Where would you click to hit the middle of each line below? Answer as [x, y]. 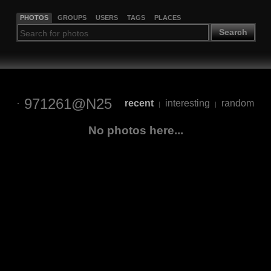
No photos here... [135, 130]
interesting [187, 103]
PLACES [167, 17]
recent [139, 103]
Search [233, 32]
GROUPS [72, 17]
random [237, 103]
